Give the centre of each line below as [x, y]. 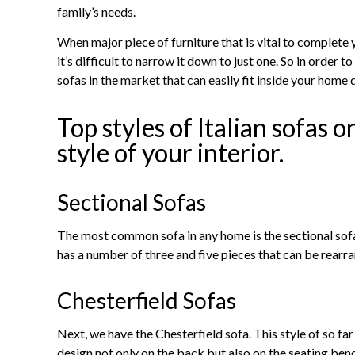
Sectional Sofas [132, 202]
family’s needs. [96, 12]
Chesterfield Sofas [147, 301]
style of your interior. [170, 153]
